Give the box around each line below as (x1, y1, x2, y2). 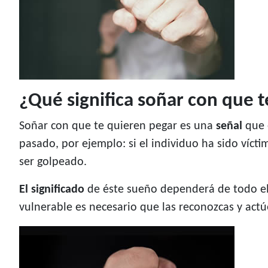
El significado (19, 184, 84, 196)
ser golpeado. (19, 156, 87, 169)
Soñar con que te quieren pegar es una (19, 120, 216, 133)
